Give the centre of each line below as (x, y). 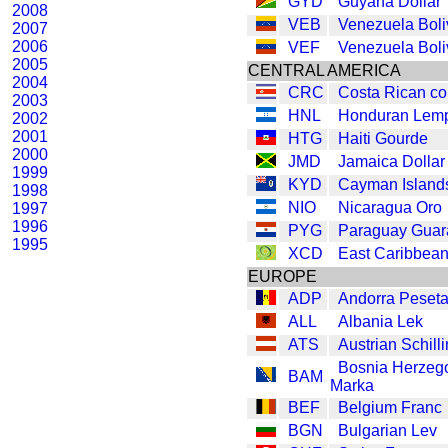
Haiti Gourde (383, 138)
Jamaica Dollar (391, 161)
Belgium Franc (390, 407)
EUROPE (282, 276)
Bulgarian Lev (387, 430)
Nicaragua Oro (390, 207)
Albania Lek (380, 321)
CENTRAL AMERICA (324, 70)
